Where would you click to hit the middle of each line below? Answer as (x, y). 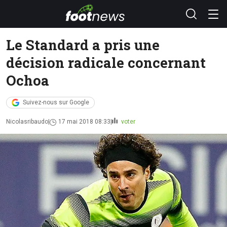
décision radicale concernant (106, 62)
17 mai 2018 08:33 (84, 122)
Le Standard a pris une (83, 45)
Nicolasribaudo (27, 122)
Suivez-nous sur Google (56, 102)
